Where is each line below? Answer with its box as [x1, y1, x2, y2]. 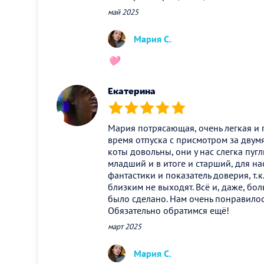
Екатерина [108, 84, 156, 97]
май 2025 [108, 7, 138, 18]
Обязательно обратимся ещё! [108, 204, 229, 217]
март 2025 [108, 222, 141, 232]
